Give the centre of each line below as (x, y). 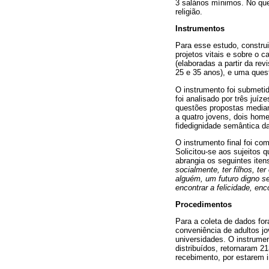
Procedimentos (204, 204)
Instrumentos (200, 29)
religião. (189, 11)
